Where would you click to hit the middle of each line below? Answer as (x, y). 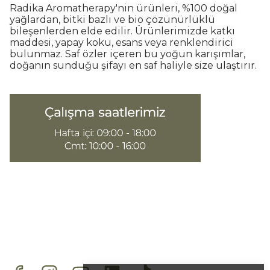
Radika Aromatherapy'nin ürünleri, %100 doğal (124, 8)
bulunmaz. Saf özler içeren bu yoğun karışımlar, (127, 54)
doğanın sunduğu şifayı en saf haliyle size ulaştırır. (134, 65)
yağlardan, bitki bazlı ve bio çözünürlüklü (112, 20)
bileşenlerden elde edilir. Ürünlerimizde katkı (122, 31)
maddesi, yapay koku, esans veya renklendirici (121, 42)
